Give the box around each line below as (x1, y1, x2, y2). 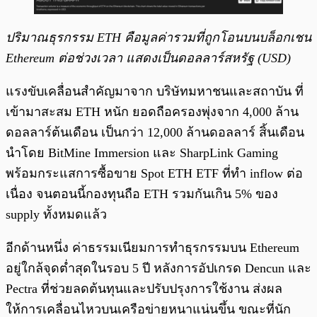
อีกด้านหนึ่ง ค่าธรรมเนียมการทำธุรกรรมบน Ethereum (6, 240, 299, 255)
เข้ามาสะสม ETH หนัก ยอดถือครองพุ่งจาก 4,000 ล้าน (6, 104, 299, 119)
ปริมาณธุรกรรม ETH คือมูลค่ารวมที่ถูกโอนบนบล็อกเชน (6, 30, 311, 45)
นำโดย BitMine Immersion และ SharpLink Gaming (6, 145, 278, 160)
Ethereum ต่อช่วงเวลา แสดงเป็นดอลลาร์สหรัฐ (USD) (6, 50, 291, 65)
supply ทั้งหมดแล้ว (6, 207, 107, 221)
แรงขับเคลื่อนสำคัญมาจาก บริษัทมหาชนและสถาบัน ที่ (6, 83, 304, 98)
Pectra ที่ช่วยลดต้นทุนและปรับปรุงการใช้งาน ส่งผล (6, 281, 282, 296)
